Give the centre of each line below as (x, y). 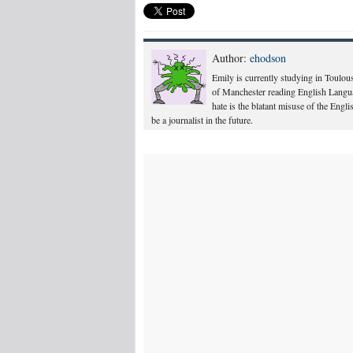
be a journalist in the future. (202, 120)
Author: (231, 58)
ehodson (268, 58)
